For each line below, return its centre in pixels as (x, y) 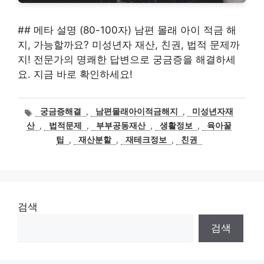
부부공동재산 (121, 126)
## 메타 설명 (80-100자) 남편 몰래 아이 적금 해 (127, 30)
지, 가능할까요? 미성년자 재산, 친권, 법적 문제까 (129, 45)
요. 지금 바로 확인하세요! (75, 74)
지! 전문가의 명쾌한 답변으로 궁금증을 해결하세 (127, 60)
